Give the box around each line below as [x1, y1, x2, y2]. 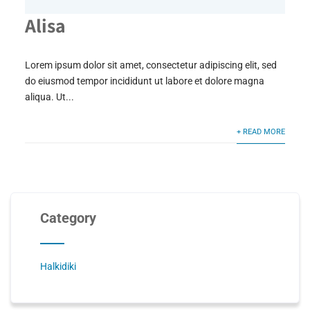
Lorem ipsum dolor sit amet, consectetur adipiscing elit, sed [24, 59, 277, 71]
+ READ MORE [237, 127, 286, 136]
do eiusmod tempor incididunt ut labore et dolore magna [24, 75, 264, 86]
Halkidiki [39, 260, 76, 272]
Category [39, 209, 96, 226]
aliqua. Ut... [24, 91, 74, 102]
